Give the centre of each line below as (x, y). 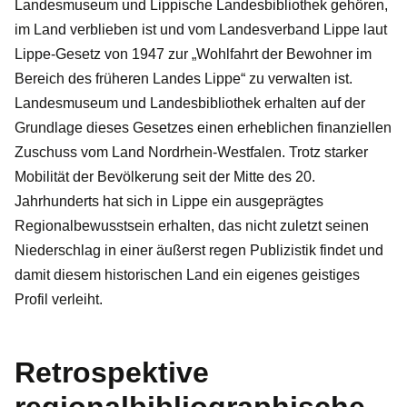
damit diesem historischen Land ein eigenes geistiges (187, 274)
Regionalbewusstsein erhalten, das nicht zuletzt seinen (192, 225)
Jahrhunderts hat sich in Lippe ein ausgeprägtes (169, 201)
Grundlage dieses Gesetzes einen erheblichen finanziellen (203, 127)
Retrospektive (112, 372)
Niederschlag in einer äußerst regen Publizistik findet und (199, 250)
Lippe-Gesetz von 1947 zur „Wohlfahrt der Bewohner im (193, 54)
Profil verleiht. (59, 299)
